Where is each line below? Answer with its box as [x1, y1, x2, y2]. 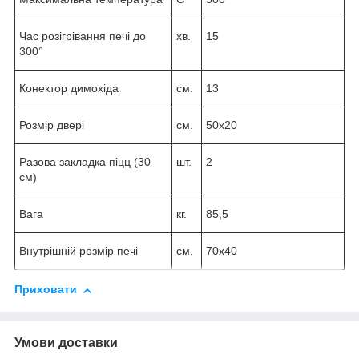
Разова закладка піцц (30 [19, 155, 151, 169]
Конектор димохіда [19, 82, 119, 95]
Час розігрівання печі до [19, 30, 146, 43]
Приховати [14, 283, 77, 296]
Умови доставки [14, 335, 118, 349]
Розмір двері [19, 119, 84, 132]
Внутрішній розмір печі [19, 244, 138, 258]
